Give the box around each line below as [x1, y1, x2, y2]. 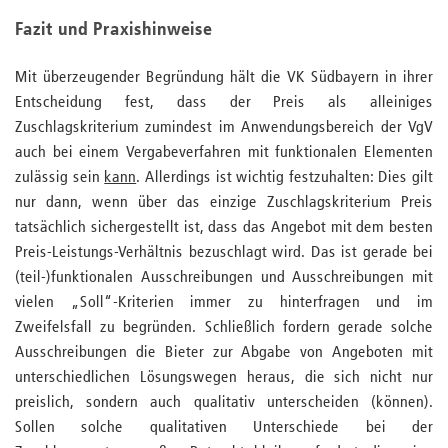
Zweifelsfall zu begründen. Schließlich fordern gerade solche [15, 320, 433, 336]
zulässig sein [15, 170, 105, 186]
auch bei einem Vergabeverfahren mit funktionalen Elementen [15, 145, 433, 161]
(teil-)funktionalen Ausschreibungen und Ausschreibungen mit [15, 270, 433, 286]
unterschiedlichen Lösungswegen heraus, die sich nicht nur [15, 370, 433, 386]
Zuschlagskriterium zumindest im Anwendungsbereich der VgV [15, 120, 433, 136]
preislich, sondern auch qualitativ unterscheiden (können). [15, 395, 433, 411]
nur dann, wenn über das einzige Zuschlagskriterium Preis [15, 195, 433, 211]
